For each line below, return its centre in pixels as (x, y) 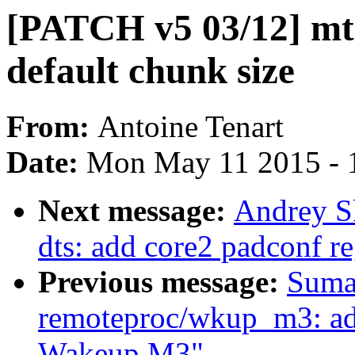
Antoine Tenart (191, 127)
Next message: (136, 211)
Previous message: (162, 282)
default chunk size (151, 71)
